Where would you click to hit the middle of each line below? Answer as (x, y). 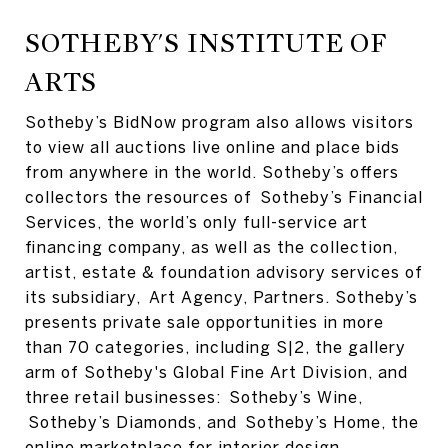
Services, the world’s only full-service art (196, 221)
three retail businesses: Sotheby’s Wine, (194, 396)
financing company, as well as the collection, (211, 246)
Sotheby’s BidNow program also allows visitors (219, 121)
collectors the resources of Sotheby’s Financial (224, 196)
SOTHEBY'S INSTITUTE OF (206, 42)
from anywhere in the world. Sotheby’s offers (212, 171)
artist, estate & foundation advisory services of (224, 271)
